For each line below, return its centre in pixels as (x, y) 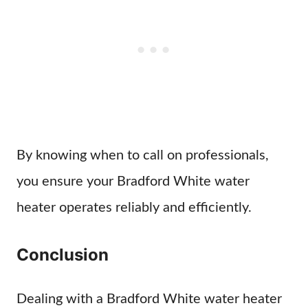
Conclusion (63, 255)
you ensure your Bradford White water (133, 181)
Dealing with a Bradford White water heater (149, 299)
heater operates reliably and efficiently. (134, 208)
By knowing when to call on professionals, (143, 155)
